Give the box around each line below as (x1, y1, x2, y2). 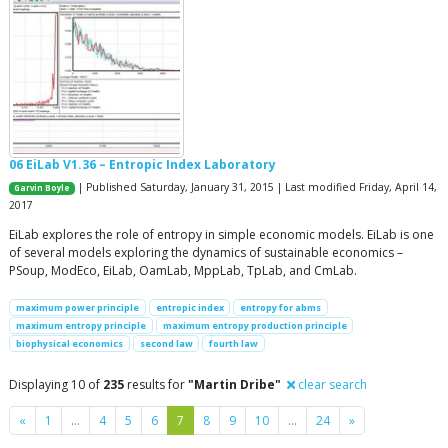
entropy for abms (240, 300, 322, 314)
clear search (295, 376, 367, 394)
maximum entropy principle (15, 319, 146, 333)
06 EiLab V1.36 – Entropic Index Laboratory (9, 155, 276, 173)
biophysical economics (15, 337, 123, 351)
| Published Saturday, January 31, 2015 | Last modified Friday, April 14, (75, 179, 438, 194)
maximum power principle (15, 300, 139, 314)
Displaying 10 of (9, 376, 103, 394)
